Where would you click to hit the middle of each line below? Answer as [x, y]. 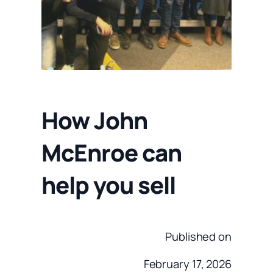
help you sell [108, 185]
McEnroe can [112, 153]
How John [94, 120]
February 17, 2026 [187, 264]
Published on [198, 236]
